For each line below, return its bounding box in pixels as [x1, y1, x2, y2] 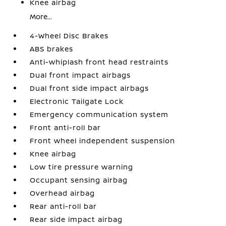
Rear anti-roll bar [30, 201, 97, 211]
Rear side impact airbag [30, 214, 123, 224]
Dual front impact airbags [30, 70, 131, 80]
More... [30, 12, 52, 21]
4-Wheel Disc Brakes [30, 31, 109, 40]
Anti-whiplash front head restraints [30, 57, 169, 67]
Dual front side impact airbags [30, 83, 149, 93]
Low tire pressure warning [30, 162, 134, 172]
